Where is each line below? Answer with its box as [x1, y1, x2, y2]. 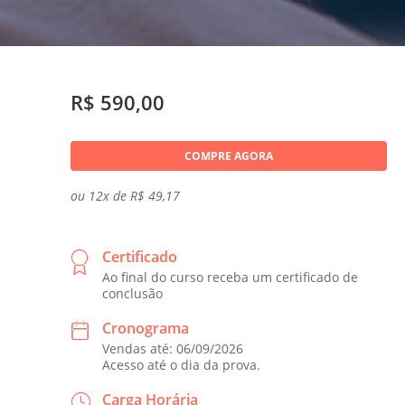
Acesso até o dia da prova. [102, 356, 260, 373]
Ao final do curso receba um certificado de [102, 268, 358, 286]
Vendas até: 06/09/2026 [102, 340, 243, 357]
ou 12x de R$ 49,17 [71, 187, 180, 204]
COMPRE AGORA [184, 148, 273, 164]
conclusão [102, 285, 163, 302]
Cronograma [102, 318, 189, 338]
